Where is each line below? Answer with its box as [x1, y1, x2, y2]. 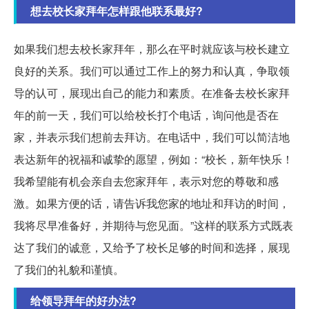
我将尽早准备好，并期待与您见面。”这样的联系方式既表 [14, 217, 293, 234]
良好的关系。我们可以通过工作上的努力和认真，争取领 [14, 63, 290, 79]
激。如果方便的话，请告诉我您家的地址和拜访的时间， [14, 195, 290, 212]
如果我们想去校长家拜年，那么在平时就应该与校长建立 [14, 41, 290, 57]
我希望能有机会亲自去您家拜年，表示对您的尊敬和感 [14, 173, 279, 190]
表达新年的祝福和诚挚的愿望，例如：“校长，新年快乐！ [14, 151, 293, 168]
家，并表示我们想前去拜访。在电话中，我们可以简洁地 [14, 129, 290, 146]
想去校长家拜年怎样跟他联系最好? [30, 3, 203, 19]
